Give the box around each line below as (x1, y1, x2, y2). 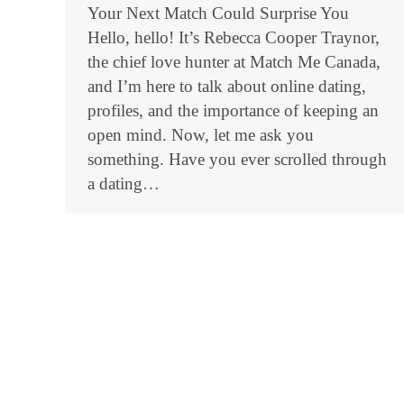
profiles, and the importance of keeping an (87, 101, 379, 120)
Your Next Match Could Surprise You (87, 4, 349, 23)
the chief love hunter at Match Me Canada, (87, 52, 381, 71)
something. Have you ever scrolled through (87, 150, 387, 169)
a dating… (87, 174, 160, 193)
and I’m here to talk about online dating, (87, 77, 366, 96)
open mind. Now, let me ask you (87, 125, 314, 144)
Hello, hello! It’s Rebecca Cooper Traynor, (87, 28, 380, 47)
